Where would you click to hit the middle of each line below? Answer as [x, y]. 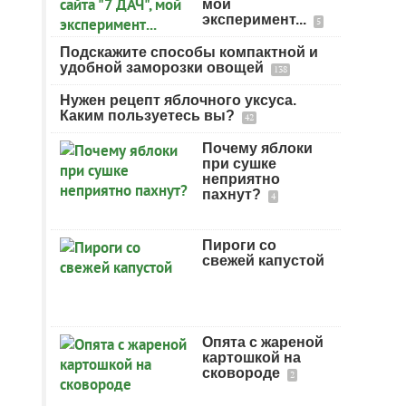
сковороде [243, 373]
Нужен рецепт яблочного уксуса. [178, 100]
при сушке [239, 164]
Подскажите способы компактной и [189, 52]
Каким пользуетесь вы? [149, 116]
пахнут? [233, 194]
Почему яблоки [257, 148]
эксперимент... [256, 19]
